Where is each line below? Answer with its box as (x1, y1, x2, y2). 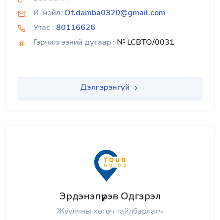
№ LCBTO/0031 (115, 37, 174, 48)
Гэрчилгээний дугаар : (33, 37, 115, 48)
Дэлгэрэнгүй (80, 82, 132, 93)
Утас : (33, 22, 54, 33)
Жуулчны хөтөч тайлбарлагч (57, 205, 163, 217)
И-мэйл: (33, 7, 62, 19)
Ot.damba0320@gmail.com (64, 7, 165, 19)
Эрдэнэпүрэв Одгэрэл (59, 189, 161, 203)
